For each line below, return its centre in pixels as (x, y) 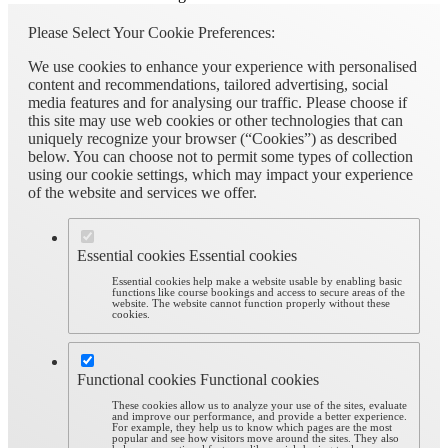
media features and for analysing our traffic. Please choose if (217, 103)
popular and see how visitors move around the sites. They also (256, 438)
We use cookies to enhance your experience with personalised (222, 67)
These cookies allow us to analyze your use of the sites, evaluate (260, 405)
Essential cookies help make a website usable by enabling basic (257, 281)
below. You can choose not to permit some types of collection (220, 157)
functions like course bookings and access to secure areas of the (259, 292)
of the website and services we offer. (142, 193)
